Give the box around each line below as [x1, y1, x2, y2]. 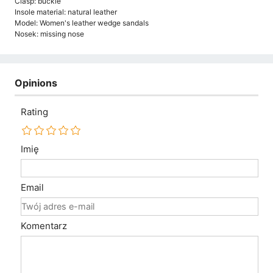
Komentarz [21, 220, 67, 232]
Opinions [15, 76, 57, 89]
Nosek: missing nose [15, 29, 84, 38]
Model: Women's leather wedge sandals [15, 18, 149, 27]
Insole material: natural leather [15, 7, 117, 16]
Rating [21, 106, 48, 118]
